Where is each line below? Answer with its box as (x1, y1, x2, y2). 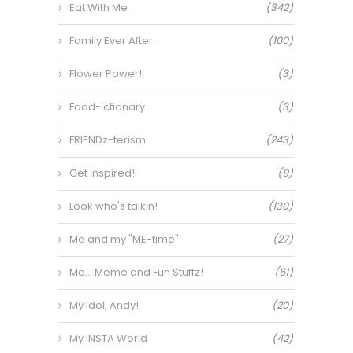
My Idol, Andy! (69, 298, 139, 313)
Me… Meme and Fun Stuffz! (69, 265, 203, 280)
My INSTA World (69, 331, 147, 346)
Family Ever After (69, 33, 153, 48)
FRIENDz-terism (69, 132, 146, 147)
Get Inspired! (69, 165, 135, 180)
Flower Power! (69, 66, 142, 81)
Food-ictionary (69, 99, 145, 114)
